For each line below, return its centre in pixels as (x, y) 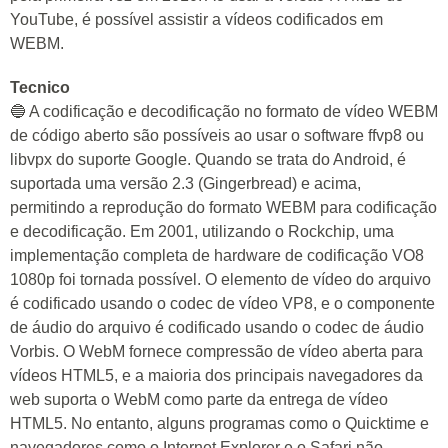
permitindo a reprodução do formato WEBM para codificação (223, 207)
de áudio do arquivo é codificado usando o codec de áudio (217, 327)
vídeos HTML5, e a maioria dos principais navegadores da (216, 375)
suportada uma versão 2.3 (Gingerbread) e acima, (185, 183)
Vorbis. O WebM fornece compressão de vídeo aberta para (216, 351)
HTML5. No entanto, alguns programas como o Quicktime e (219, 423)
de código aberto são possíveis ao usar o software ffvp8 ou (217, 135)
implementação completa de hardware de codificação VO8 (217, 255)
